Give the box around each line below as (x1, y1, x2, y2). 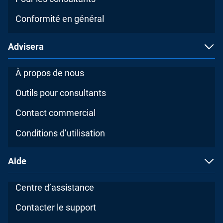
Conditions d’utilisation (15, 127, 106, 138)
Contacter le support (15, 202, 97, 213)
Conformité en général (15, 13, 105, 24)
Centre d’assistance (15, 182, 95, 193)
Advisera (8, 41, 44, 52)
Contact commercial (15, 108, 96, 118)
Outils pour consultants (15, 88, 107, 99)
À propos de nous (15, 68, 85, 79)
